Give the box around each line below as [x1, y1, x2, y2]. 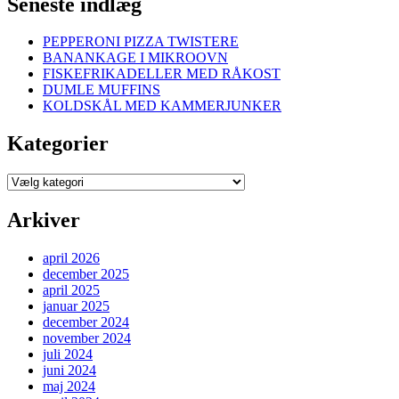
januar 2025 [43, 298, 110, 314]
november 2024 [43, 330, 131, 346]
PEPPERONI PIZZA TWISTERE [43, 34, 239, 50]
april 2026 [43, 250, 100, 266]
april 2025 [43, 282, 100, 298]
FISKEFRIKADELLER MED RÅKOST [43, 66, 281, 82]
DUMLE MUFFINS [43, 82, 160, 98]
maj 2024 [43, 379, 95, 395]
